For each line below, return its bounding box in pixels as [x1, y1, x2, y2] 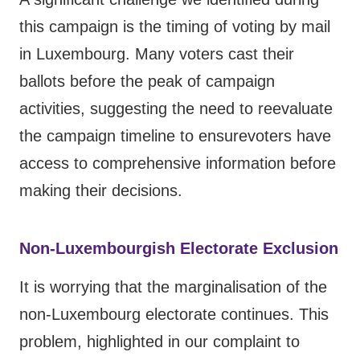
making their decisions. [19, 182, 182, 200]
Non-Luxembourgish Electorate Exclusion [19, 239, 338, 258]
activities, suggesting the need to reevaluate [19, 100, 333, 118]
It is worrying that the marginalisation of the [19, 278, 327, 297]
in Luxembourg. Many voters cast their [19, 45, 294, 63]
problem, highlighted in [19, 333, 185, 351]
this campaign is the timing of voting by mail [19, 18, 330, 36]
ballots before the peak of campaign [19, 72, 275, 91]
